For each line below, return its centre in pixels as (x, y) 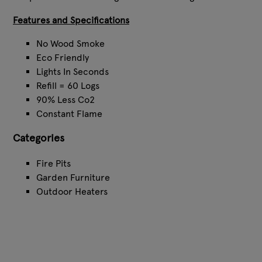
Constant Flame (70, 113)
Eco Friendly (64, 57)
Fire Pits (54, 163)
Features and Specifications (71, 20)
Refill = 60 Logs (69, 85)
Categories (39, 138)
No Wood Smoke (72, 43)
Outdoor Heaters (72, 191)
